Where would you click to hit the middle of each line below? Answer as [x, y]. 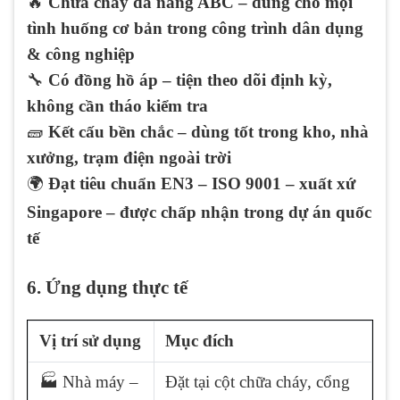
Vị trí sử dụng [90, 341]
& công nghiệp [81, 54]
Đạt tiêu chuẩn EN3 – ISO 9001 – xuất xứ [202, 184]
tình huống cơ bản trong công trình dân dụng [195, 29]
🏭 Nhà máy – [89, 382]
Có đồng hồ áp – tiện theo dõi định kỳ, [190, 80]
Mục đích [200, 341]
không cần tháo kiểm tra [117, 106]
